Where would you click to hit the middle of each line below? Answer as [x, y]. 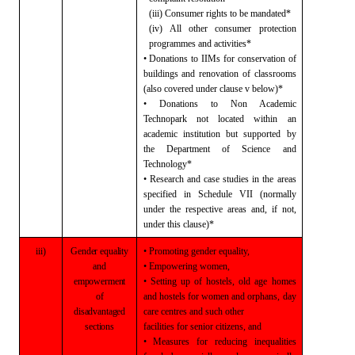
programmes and [181, 43]
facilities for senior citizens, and [202, 326]
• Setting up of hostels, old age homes [219, 281]
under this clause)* [178, 224]
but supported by [261, 134]
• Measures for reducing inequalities [219, 341]
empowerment [99, 281]
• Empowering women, [186, 266]
